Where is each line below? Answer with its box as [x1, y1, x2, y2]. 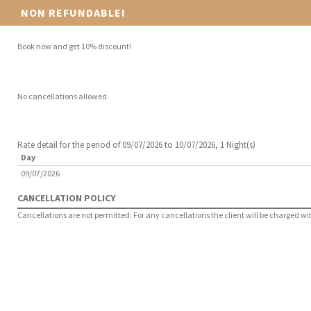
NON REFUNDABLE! [21, 6, 126, 19]
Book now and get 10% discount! [17, 41, 131, 51]
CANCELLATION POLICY [17, 192, 116, 204]
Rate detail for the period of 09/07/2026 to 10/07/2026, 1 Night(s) [17, 139, 255, 151]
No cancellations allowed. [17, 91, 109, 101]
